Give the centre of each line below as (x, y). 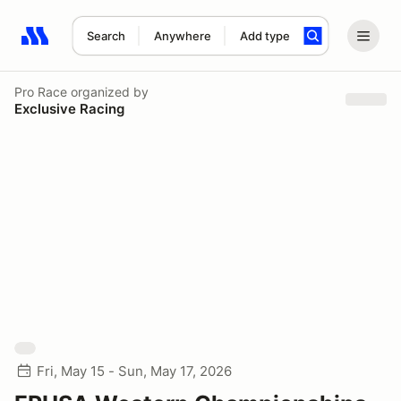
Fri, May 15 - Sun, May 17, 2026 (134, 371)
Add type (264, 36)
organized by (108, 91)
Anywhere (182, 36)
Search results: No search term (125, 46)
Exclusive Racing (69, 108)
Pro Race (41, 91)
